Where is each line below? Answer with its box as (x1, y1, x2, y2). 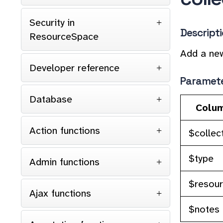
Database (29, 93, 72, 106)
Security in (29, 16, 75, 29)
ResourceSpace (29, 30, 99, 43)
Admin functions (29, 155, 100, 168)
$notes (189, 202, 220, 216)
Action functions (29, 124, 100, 137)
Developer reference (29, 61, 119, 74)
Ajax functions (29, 187, 91, 200)
